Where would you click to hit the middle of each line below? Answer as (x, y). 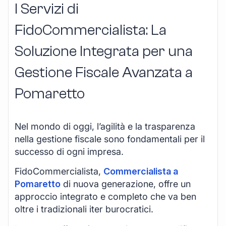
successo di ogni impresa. (69, 152)
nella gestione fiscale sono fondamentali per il (110, 139)
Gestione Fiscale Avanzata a (104, 73)
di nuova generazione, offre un (126, 184)
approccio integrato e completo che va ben (105, 197)
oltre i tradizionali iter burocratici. (84, 209)
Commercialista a (141, 172)
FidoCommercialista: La (91, 30)
